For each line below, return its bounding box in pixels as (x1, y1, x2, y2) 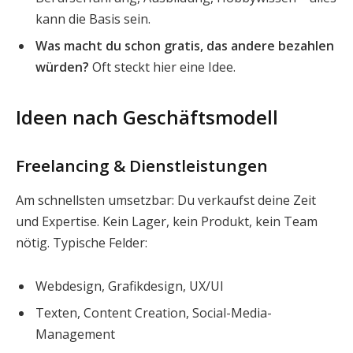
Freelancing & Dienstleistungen (16, 154, 268, 177)
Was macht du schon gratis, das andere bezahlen (35, 37, 334, 55)
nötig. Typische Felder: (16, 233, 147, 251)
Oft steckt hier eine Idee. (89, 58, 236, 76)
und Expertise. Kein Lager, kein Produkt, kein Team (16, 212, 318, 230)
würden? (35, 58, 89, 76)
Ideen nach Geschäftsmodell (16, 104, 278, 131)
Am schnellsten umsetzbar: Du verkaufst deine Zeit (16, 191, 316, 209)
